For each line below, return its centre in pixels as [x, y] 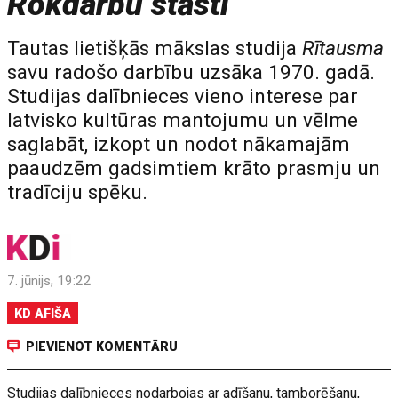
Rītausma [343, 48]
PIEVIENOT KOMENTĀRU [102, 346]
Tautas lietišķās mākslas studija [155, 48]
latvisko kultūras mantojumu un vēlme [183, 120]
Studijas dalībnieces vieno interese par [183, 96]
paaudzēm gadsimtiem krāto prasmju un [194, 168]
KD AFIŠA [43, 314]
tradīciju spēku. [78, 192]
